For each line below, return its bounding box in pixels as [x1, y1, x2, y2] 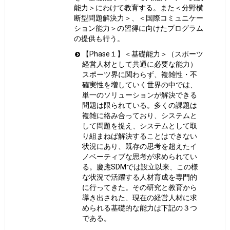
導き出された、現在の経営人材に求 [82, 194, 198, 202]
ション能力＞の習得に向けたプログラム [73, 24, 203, 32]
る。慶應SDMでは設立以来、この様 [82, 163, 199, 171]
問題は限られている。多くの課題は [82, 101, 198, 110]
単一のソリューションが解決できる [82, 91, 198, 100]
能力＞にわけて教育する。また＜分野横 [73, 4, 203, 12]
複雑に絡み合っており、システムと [82, 111, 198, 120]
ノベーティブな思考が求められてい [82, 152, 198, 161]
